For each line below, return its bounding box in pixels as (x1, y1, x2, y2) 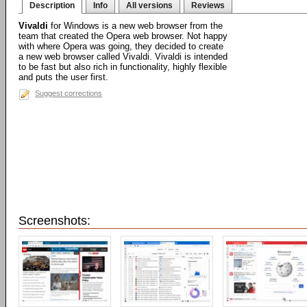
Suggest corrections (35, 89, 102, 97)
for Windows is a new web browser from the (48, 21, 223, 31)
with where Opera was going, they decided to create (19, 41, 223, 51)
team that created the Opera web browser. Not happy (19, 31, 228, 41)
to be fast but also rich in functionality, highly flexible (19, 62, 227, 72)
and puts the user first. (19, 72, 108, 82)
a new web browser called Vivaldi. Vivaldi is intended (19, 51, 228, 62)
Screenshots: (19, 214, 90, 228)
